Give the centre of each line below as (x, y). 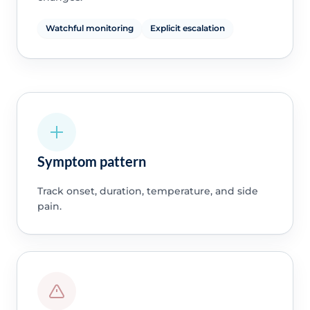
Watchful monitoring (89, 28)
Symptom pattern (91, 162)
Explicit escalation (187, 28)
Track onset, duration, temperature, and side (147, 191)
